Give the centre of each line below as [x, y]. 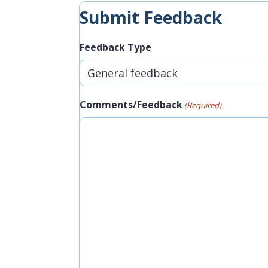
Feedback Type [115, 48]
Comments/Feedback [131, 105]
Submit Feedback [151, 18]
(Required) [203, 106]
